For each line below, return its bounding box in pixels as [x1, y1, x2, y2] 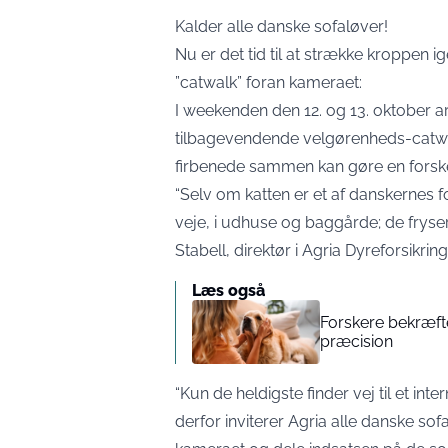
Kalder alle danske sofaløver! [175, 17, 388, 36]
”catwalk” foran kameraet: [175, 73, 362, 92]
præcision [320, 332, 393, 351]
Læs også [192, 281, 265, 300]
